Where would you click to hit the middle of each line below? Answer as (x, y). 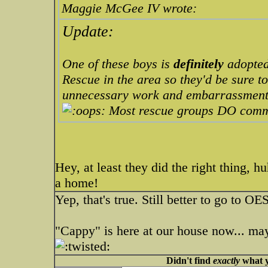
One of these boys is (118, 64)
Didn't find (189, 261)
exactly (226, 261)
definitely (199, 64)
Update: (88, 31)
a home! (77, 183)
